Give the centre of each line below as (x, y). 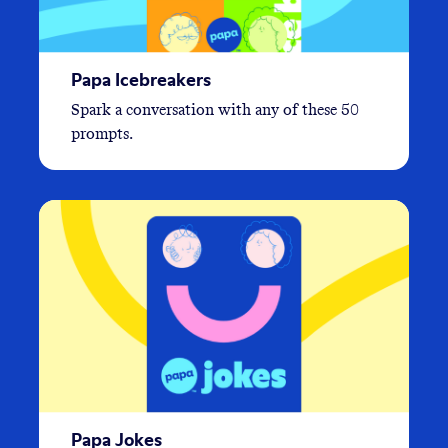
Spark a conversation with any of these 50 (215, 109)
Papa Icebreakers (141, 79)
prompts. (102, 133)
